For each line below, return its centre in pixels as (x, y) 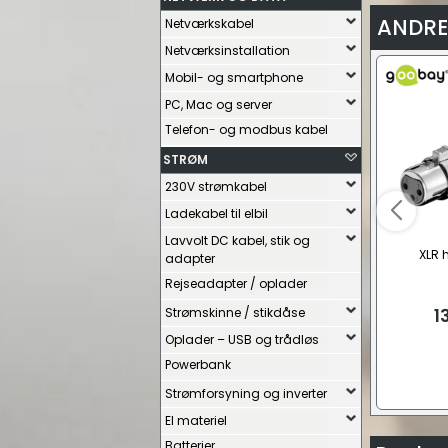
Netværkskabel (209, 23)
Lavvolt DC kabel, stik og (237, 240)
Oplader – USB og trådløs (242, 339)
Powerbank (198, 364)
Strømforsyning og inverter (246, 393)
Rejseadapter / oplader (236, 283)
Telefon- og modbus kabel (246, 129)
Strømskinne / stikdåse (235, 312)
